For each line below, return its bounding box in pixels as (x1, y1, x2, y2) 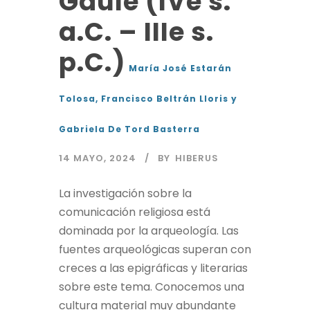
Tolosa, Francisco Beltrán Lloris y (59, 93, 237, 105)
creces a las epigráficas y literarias (59, 260, 248, 277)
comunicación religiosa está (59, 204, 210, 221)
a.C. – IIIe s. (59, 14, 214, 51)
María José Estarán (126, 62, 232, 75)
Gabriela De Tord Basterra (59, 123, 200, 136)
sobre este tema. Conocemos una (59, 279, 244, 295)
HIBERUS (175, 152, 219, 165)
